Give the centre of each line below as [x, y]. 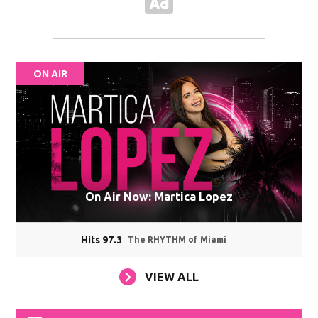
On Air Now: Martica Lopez [159, 197]
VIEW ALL [172, 277]
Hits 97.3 [102, 240]
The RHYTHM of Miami [177, 240]
